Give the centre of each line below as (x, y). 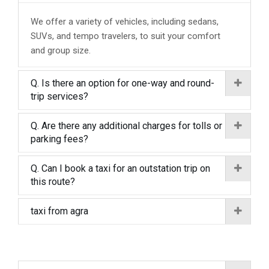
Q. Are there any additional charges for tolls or (126, 126)
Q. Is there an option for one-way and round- (122, 83)
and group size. (61, 50)
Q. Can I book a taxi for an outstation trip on (120, 168)
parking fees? (59, 139)
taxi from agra (59, 211)
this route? (53, 182)
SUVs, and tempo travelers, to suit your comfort (125, 36)
